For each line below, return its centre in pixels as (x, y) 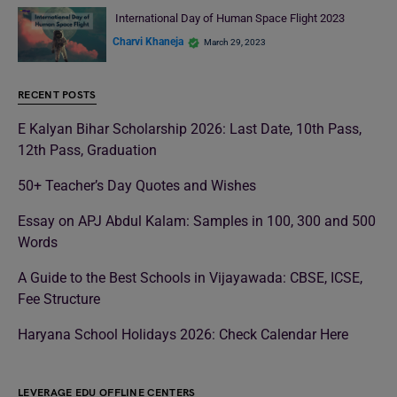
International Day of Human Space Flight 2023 (230, 18)
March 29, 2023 (235, 42)
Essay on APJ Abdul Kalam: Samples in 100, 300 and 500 (197, 222)
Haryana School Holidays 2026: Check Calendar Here (183, 335)
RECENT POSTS (57, 96)
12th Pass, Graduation (87, 151)
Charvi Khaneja (148, 42)
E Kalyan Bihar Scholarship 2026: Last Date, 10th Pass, (190, 129)
